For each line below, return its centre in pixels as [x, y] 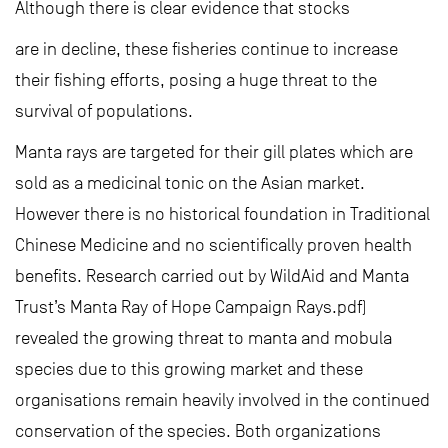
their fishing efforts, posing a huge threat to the [196, 80]
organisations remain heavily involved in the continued [222, 400]
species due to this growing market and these [189, 369]
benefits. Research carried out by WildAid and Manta [212, 276]
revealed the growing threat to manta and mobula [203, 338]
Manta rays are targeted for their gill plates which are [214, 152]
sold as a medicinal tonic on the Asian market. [190, 183]
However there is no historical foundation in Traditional [222, 214]
